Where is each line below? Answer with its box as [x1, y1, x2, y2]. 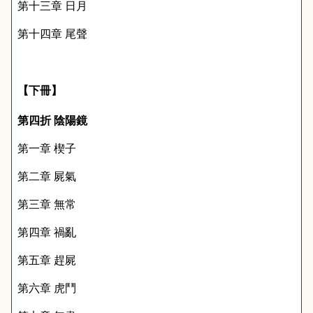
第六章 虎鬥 [17, 280, 76, 296]
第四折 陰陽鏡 [17, 112, 87, 128]
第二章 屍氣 [17, 168, 76, 184]
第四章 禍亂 [17, 224, 76, 240]
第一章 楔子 [17, 140, 76, 156]
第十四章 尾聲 [17, 26, 87, 41]
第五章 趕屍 [17, 252, 76, 268]
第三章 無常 [17, 196, 76, 212]
